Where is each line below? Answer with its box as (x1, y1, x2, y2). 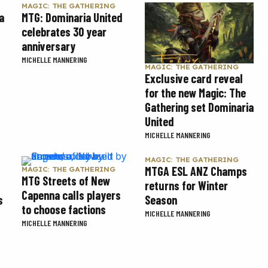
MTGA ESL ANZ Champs (145, 164, 247, 179)
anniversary (22, 38, 75, 53)
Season (145, 193, 177, 208)
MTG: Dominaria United (22, 10, 123, 25)
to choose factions (22, 202, 106, 217)
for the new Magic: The (145, 86, 246, 100)
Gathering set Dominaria (145, 100, 254, 115)
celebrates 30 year (22, 24, 106, 39)
